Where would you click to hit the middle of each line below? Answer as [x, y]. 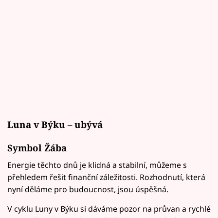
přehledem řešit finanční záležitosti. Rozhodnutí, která [106, 177]
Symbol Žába [37, 147]
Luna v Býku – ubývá [55, 125]
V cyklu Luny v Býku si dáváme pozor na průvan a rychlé [109, 209]
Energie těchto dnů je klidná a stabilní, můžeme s [97, 165]
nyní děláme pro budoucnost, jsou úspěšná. [88, 189]
